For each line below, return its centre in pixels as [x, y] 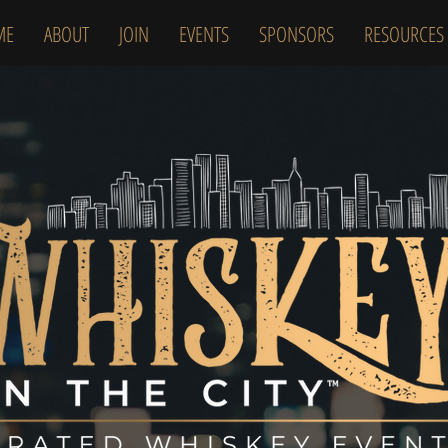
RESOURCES [404, 34]
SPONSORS [297, 34]
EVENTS [204, 34]
